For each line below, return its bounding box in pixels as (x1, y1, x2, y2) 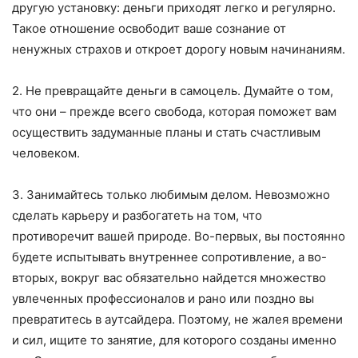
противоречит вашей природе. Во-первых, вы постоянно (12, 229, 345, 245)
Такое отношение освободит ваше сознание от (12, 21, 286, 37)
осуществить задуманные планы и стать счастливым (12, 125, 320, 141)
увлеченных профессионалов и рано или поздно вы (12, 291, 314, 307)
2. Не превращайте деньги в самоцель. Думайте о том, (12, 83, 333, 99)
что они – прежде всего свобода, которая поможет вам (12, 104, 336, 120)
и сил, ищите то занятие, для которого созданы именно (12, 332, 336, 348)
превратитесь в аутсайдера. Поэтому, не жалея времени (12, 312, 343, 328)
